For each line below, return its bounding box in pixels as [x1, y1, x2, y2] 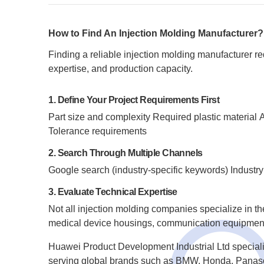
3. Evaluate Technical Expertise [48, 187, 177, 197]
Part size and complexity [48, 112, 151, 122]
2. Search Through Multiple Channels [48, 148, 203, 158]
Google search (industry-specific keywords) [48, 165, 229, 175]
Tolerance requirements [48, 126, 147, 136]
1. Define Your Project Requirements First [48, 95, 220, 105]
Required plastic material [153, 112, 258, 122]
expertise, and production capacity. [48, 64, 193, 74]
